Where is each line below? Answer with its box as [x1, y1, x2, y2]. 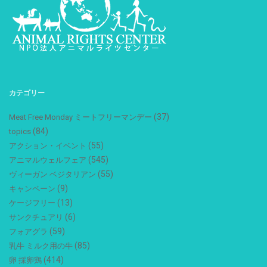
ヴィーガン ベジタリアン [9, 169, 96, 179]
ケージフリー [9, 198, 55, 207]
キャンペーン [9, 184, 55, 193]
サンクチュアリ [9, 212, 63, 222]
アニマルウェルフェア [9, 155, 86, 164]
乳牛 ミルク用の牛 [9, 241, 73, 250]
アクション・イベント [9, 141, 86, 150]
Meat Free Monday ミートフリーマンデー [9, 112, 152, 122]
